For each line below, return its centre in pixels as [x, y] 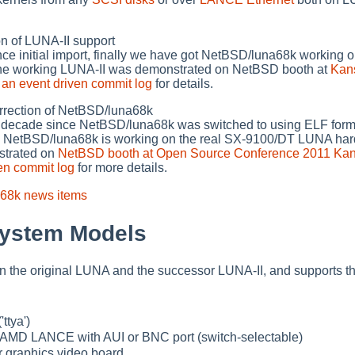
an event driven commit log [77, 83]
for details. [183, 83]
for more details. [121, 167]
